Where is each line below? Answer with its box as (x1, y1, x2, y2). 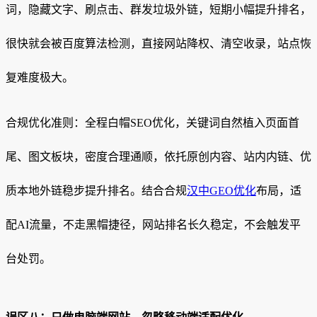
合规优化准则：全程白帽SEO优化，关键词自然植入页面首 (6, 116, 299, 129)
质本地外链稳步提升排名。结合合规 (6, 184, 187, 197)
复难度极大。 (6, 71, 74, 83)
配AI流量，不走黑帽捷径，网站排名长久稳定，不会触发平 (6, 218, 301, 231)
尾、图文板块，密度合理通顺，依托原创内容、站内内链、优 (6, 150, 311, 163)
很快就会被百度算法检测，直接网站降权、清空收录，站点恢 (6, 37, 311, 50)
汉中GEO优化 (187, 184, 256, 197)
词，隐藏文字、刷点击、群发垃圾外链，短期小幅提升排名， (6, 3, 311, 16)
